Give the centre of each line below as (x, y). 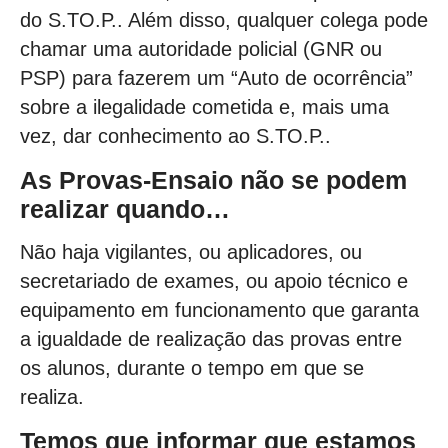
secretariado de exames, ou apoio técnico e (214, 281)
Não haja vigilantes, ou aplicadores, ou (191, 252)
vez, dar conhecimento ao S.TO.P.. (175, 136)
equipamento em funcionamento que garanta (219, 310)
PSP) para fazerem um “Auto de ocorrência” (216, 78)
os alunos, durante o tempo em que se (192, 368)
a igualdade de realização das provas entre (211, 339)
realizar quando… (125, 208)
